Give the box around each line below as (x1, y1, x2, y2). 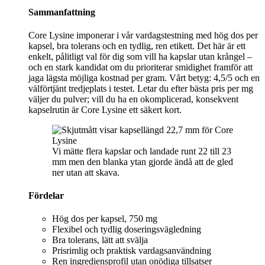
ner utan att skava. (52, 167, 119, 177)
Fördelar (28, 190, 64, 201)
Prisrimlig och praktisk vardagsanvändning (52, 245, 211, 256)
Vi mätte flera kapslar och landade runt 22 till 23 (52, 146, 231, 156)
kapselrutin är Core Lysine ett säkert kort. (28, 104, 182, 115)
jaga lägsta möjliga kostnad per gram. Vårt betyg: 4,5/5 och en (28, 72, 260, 83)
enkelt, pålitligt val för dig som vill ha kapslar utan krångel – (28, 51, 252, 62)
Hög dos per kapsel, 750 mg (52, 214, 157, 224)
